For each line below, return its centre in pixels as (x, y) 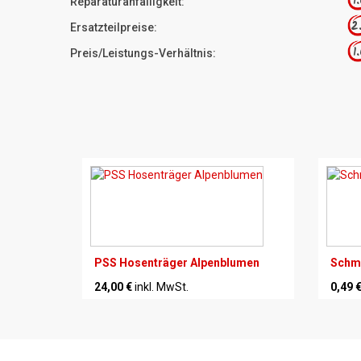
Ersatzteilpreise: (114, 27)
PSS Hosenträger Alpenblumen (177, 262)
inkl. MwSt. (162, 286)
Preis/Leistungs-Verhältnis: (143, 53)
